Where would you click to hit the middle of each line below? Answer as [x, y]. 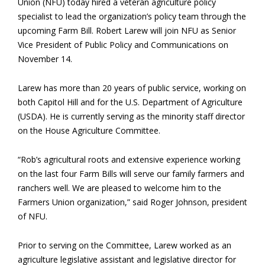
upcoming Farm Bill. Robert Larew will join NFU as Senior [127, 30]
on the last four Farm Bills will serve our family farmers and [131, 174]
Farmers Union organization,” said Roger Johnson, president [132, 202]
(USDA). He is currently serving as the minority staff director [131, 116]
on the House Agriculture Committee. [89, 130]
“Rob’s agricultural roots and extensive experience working [129, 159]
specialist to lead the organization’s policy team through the [132, 16]
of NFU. [33, 216]
